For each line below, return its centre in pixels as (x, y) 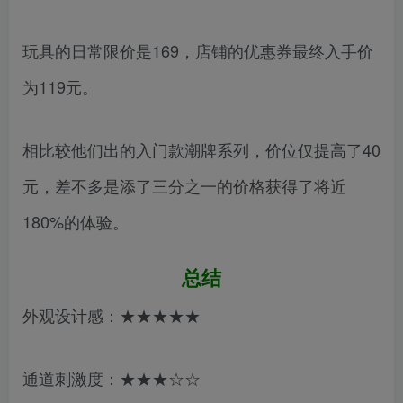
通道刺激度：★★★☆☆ (112, 378)
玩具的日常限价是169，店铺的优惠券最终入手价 (198, 51)
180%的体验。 (76, 222)
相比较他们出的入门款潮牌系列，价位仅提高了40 (201, 150)
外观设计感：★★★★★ (112, 315)
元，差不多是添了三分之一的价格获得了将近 (184, 186)
